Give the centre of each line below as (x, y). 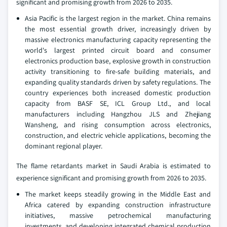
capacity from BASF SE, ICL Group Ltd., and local (118, 103)
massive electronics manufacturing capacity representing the (118, 39)
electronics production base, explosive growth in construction (118, 61)
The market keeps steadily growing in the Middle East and (118, 194)
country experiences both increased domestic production (118, 92)
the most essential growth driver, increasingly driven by (118, 29)
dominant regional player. (64, 146)
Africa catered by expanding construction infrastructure (118, 204)
